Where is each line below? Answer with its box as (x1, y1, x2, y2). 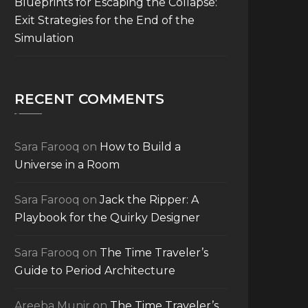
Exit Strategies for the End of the (14, 14, 195, 27)
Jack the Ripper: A (100, 193, 199, 206)
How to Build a (100, 140, 181, 153)
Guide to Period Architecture (14, 264, 175, 277)
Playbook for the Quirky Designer (14, 211, 200, 224)
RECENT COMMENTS (14, 91, 164, 107)
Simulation (14, 32, 74, 45)
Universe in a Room (14, 158, 120, 171)
